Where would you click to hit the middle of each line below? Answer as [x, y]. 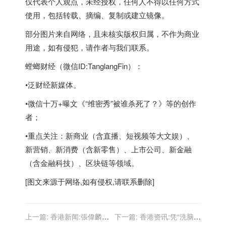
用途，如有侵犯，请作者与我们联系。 [90, 47]
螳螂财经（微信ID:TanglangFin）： [84, 66]
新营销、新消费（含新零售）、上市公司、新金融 [108, 149]
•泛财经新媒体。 [53, 85]
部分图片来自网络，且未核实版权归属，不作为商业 [112, 34]
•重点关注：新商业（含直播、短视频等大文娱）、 [110, 136]
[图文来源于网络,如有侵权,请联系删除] [90, 182]
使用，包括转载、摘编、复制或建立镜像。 [97, 15]
